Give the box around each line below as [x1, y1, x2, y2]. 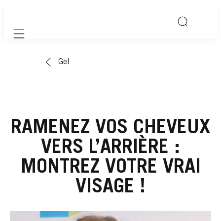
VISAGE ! [75, 178, 146, 198]
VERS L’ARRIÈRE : [41, 138, 180, 158]
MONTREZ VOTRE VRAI [20, 158, 201, 178]
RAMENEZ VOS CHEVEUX [11, 118, 210, 139]
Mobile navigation [18, 36, 72, 43]
